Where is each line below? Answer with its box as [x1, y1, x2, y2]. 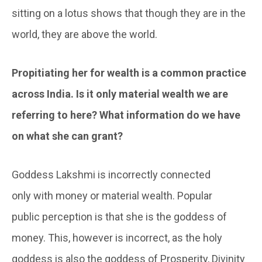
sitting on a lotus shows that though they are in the [12, 7, 246, 20]
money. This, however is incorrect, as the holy [12, 232, 222, 244]
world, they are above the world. [12, 28, 157, 41]
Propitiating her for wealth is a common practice [12, 67, 246, 80]
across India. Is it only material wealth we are [12, 88, 228, 101]
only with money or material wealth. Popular [12, 189, 212, 202]
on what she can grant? [12, 130, 123, 143]
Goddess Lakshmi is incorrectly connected [12, 168, 211, 181]
